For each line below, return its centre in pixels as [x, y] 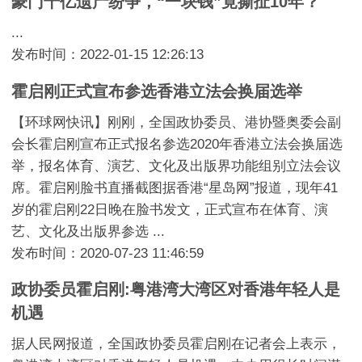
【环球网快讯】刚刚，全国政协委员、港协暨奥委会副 [177, 122]
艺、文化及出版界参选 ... [88, 231]
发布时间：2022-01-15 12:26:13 [108, 55]
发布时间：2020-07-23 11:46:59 [108, 253]
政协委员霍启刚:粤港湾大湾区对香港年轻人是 [176, 290]
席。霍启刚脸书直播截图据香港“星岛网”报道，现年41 [175, 187]
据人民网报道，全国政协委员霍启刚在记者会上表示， [177, 344]
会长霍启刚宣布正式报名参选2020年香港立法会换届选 [177, 144]
